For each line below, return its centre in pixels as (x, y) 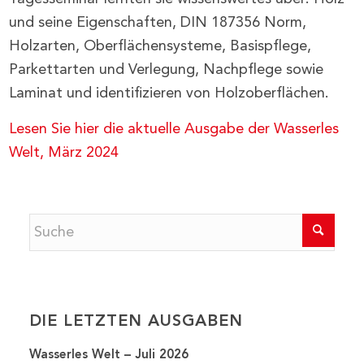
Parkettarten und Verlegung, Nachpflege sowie (167, 69)
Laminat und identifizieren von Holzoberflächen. (169, 93)
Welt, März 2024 (64, 152)
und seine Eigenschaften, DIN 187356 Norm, (158, 22)
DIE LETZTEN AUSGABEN (136, 321)
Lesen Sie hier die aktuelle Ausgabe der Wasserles (174, 129)
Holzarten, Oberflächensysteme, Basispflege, (160, 46)
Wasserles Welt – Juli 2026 (109, 355)
